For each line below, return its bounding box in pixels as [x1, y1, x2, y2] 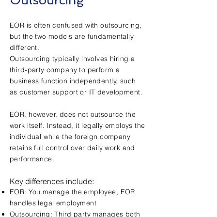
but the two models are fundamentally [10, 32, 134, 41]
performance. [10, 155, 55, 163]
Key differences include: [10, 176, 94, 186]
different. [10, 43, 40, 52]
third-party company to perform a [10, 65, 120, 74]
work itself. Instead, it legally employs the [10, 121, 145, 130]
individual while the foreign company [10, 132, 131, 141]
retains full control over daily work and [10, 143, 135, 152]
